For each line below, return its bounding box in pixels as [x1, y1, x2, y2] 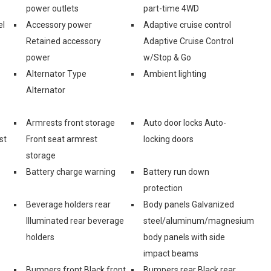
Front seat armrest [26, 134, 97, 144]
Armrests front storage [26, 117, 115, 128]
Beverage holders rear [26, 199, 111, 209]
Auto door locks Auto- [143, 117, 226, 128]
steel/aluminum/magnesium [143, 215, 254, 226]
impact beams [143, 248, 198, 258]
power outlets [26, 3, 79, 13]
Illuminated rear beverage [26, 215, 124, 226]
